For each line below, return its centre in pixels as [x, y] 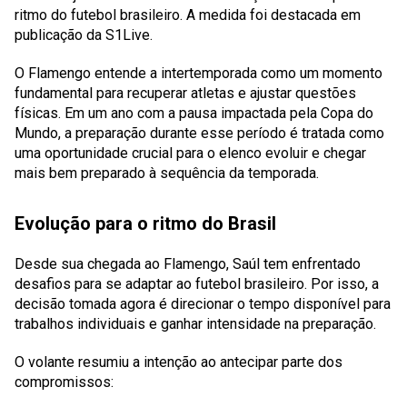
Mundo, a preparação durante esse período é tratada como [199, 133]
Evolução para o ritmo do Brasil [145, 223]
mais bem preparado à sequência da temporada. [167, 173]
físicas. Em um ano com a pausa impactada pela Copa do [194, 113]
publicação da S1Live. [84, 35]
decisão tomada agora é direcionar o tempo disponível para [203, 304]
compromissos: [64, 382]
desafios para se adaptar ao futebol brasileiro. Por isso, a [197, 284]
